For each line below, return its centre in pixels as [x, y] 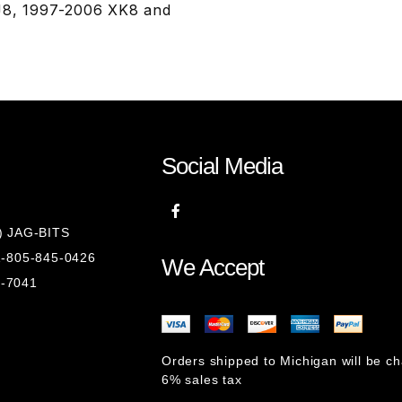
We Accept [213, 267]
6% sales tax [202, 380]
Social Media [222, 166]
